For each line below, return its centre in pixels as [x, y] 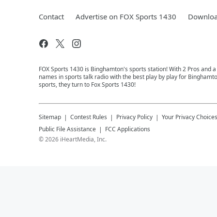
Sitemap [50, 117]
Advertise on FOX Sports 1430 [126, 16]
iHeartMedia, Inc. [83, 139]
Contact [51, 16]
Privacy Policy [134, 117]
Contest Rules [89, 117]
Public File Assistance [67, 129]
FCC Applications [128, 129]
